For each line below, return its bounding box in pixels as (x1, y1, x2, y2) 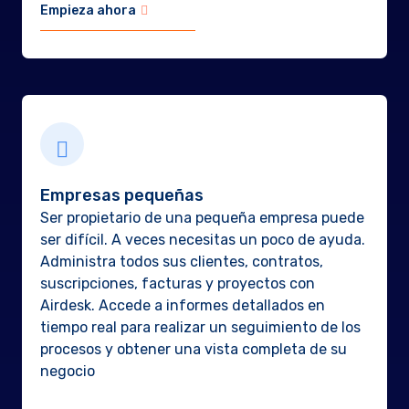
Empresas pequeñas (39, 185, 204, 205)
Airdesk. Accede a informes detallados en (39, 297, 325, 314)
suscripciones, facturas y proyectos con (39, 275, 315, 292)
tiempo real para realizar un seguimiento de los (39, 319, 361, 336)
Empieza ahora (39, 3, 136, 18)
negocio (39, 362, 95, 380)
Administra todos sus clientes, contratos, (39, 253, 323, 270)
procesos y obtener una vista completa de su (39, 341, 347, 358)
